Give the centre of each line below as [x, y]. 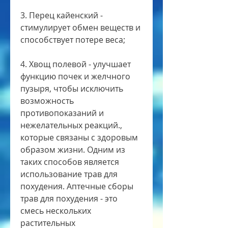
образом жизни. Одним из [73, 150]
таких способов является [70, 162]
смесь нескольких [56, 211]
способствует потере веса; [73, 40]
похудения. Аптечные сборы [77, 187]
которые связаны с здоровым [79, 138]
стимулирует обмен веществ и [80, 28]
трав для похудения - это [69, 199]
